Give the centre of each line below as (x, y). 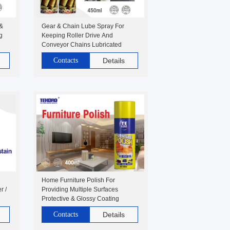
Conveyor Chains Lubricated (82, 45)
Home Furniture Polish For (78, 180)
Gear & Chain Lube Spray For (83, 26)
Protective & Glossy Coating (80, 199)
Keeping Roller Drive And (77, 35)
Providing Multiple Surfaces (80, 189)
